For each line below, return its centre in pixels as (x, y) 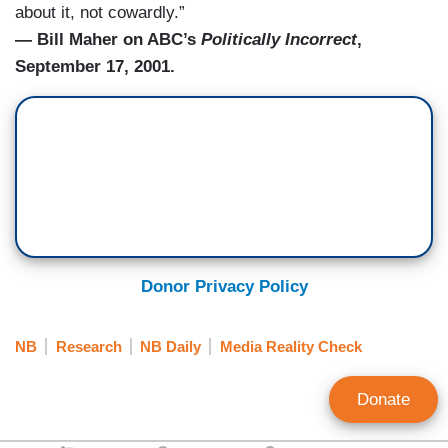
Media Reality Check (290, 347)
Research (88, 347)
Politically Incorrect (279, 39)
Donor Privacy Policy (224, 286)
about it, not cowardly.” (100, 12)
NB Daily (170, 347)
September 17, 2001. (95, 66)
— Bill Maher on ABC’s (108, 39)
